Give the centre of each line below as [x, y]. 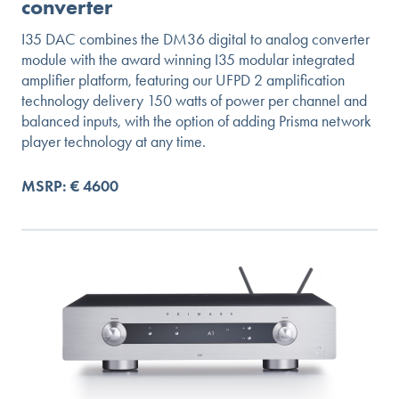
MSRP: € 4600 [70, 187]
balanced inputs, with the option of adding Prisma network [196, 122]
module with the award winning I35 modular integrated [188, 60]
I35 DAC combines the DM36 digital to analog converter [195, 40]
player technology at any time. [114, 142]
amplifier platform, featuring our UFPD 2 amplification [183, 81]
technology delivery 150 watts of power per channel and [194, 101]
